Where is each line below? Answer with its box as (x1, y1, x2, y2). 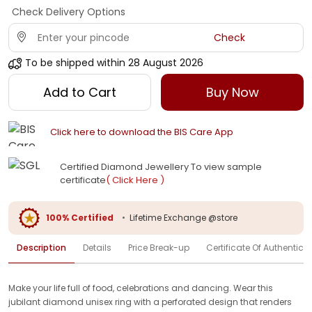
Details (83, 241, 111, 253)
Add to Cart (42, 84, 116, 101)
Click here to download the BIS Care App (49, 125, 233, 139)
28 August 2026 (128, 56, 203, 70)
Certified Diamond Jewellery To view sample (60, 160, 262, 174)
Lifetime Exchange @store (130, 211, 237, 224)
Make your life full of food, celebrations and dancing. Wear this (8, 281, 273, 294)
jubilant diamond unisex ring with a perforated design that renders (8, 295, 292, 308)
